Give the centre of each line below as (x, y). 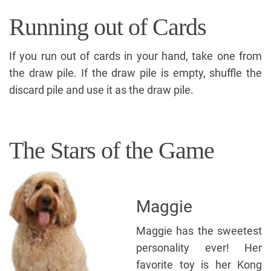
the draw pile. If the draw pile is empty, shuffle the (135, 73)
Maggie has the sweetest (199, 231)
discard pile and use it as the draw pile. (101, 90)
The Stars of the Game (112, 151)
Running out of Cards (108, 27)
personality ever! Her (199, 248)
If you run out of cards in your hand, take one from (135, 56)
